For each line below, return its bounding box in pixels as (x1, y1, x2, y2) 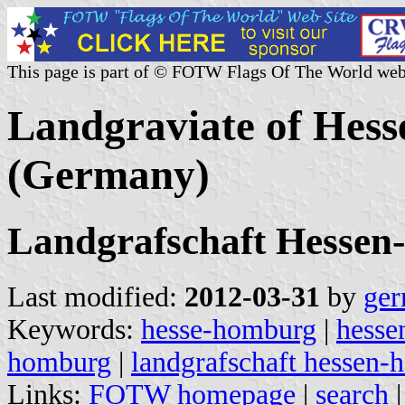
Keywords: (7, 313, 141, 345)
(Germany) (7, 151, 210, 199)
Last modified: (7, 280, 184, 313)
